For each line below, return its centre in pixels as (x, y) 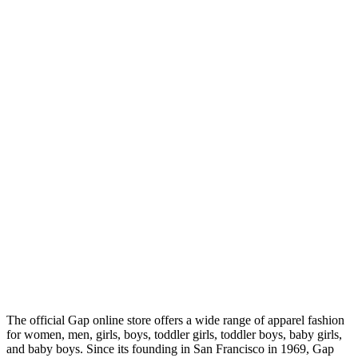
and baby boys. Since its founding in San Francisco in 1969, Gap (170, 348)
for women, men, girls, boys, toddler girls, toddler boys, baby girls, (174, 334)
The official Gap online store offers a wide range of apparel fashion (175, 320)
